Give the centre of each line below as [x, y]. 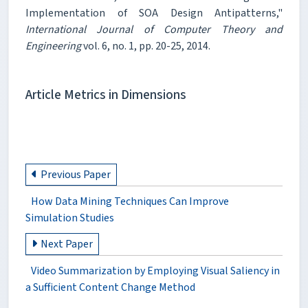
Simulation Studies [70, 218]
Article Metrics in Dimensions [106, 95]
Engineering [53, 46]
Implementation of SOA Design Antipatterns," [154, 13]
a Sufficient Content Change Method [110, 288]
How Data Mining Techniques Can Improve [130, 201]
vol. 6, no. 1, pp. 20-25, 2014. [146, 46]
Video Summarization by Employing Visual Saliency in [155, 271]
